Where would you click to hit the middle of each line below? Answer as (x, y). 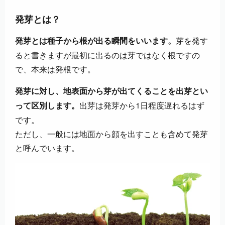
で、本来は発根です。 (55, 69)
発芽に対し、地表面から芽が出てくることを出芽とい (111, 91)
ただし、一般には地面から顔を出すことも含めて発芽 (111, 134)
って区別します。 (47, 106)
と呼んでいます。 (47, 148)
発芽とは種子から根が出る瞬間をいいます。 (95, 41)
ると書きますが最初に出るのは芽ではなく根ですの (107, 55)
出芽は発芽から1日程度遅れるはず (142, 105)
